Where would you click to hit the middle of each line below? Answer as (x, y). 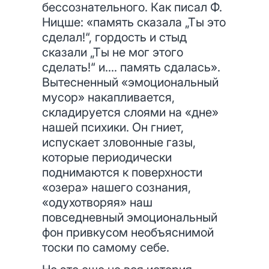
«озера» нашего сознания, (116, 187)
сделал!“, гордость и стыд (114, 37)
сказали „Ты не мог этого (113, 52)
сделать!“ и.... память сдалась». (131, 67)
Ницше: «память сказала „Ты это (134, 22)
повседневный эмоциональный (130, 217)
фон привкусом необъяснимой (128, 232)
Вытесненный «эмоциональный (130, 82)
